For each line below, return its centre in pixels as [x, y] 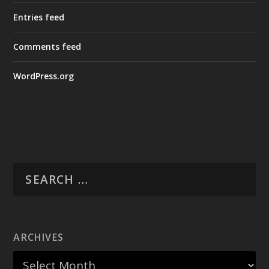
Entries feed [39, 17]
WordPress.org [44, 76]
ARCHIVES [39, 237]
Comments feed [47, 47]
